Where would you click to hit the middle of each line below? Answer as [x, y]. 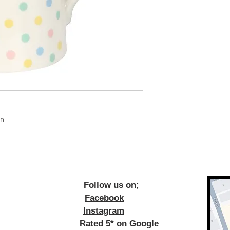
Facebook [104, 198]
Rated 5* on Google [119, 224]
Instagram [104, 211]
